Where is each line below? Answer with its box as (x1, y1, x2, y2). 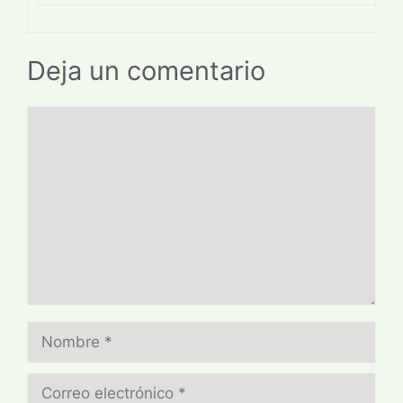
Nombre (26, 322, 85, 341)
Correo (26, 373, 75, 392)
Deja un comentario (27, 55, 265, 87)
